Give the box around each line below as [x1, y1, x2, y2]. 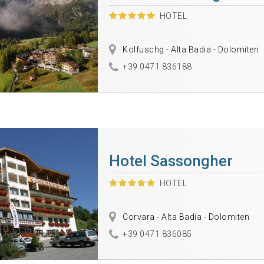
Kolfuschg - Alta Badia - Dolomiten [120, 45, 259, 54]
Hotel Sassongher [108, 152, 233, 170]
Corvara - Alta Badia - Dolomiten [120, 212, 250, 222]
